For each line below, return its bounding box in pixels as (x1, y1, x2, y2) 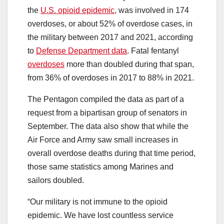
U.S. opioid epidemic (40, 5, 114, 14)
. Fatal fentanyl (127, 46, 179, 55)
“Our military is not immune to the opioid (27, 197, 167, 206)
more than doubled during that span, (64, 59, 194, 68)
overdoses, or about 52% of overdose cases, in (27, 19, 192, 28)
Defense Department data (36, 46, 127, 55)
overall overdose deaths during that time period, (27, 148, 195, 157)
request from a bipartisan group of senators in (27, 108, 187, 117)
